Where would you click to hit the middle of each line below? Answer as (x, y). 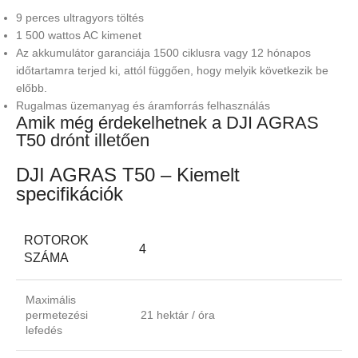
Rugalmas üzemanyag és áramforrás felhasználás (143, 106)
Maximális (51, 300)
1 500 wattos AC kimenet (79, 36)
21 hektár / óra (178, 315)
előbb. (32, 88)
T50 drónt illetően (83, 141)
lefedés (44, 330)
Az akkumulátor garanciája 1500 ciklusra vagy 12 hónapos (163, 53)
